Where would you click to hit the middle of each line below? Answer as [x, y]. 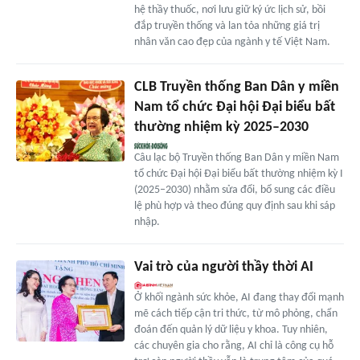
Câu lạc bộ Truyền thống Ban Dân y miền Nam [236, 158]
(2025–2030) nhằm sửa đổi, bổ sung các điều [234, 190]
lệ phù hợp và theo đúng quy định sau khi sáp [234, 207]
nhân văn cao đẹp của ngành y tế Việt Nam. [232, 43]
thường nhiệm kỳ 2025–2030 [221, 128]
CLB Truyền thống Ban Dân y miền [236, 88]
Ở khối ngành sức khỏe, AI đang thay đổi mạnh [239, 298]
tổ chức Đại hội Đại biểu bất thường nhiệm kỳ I [238, 174]
